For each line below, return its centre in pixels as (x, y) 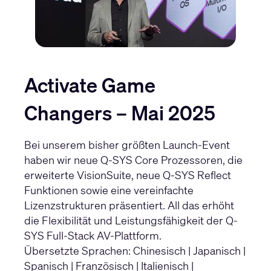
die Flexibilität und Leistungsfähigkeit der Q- (131, 220)
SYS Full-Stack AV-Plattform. (93, 235)
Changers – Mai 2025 (120, 113)
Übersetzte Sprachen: (79, 250)
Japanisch (217, 250)
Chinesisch (159, 250)
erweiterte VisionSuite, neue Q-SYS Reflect (128, 175)
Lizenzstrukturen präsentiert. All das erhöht (129, 205)
